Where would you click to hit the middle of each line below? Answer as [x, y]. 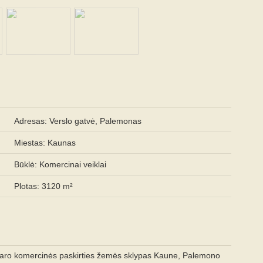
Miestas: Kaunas [45, 143]
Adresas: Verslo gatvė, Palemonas [78, 121]
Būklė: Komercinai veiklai [60, 164]
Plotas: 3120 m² [43, 186]
